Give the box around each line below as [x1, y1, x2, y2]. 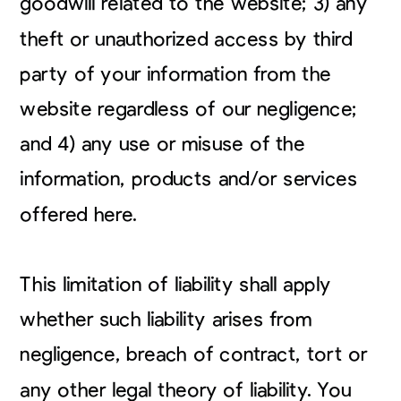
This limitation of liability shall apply [20, 274, 331, 294]
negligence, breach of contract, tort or [20, 344, 368, 365]
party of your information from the [20, 64, 331, 84]
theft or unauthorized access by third [20, 29, 353, 49]
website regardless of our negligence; [20, 98, 358, 119]
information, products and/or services [20, 168, 358, 190]
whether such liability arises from [20, 309, 312, 330]
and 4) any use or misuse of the [20, 133, 305, 155]
